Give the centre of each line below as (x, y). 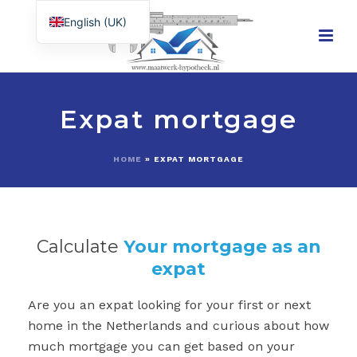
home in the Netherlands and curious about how (178, 326)
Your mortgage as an (222, 247)
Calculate (80, 247)
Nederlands (94, 48)
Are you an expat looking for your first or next (169, 305)
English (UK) (95, 22)
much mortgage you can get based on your (161, 346)
